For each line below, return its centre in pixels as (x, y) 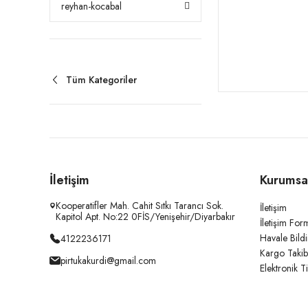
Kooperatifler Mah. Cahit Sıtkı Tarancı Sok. (139, 206)
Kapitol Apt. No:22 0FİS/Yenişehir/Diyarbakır (145, 217)
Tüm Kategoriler (101, 80)
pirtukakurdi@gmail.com (108, 261)
